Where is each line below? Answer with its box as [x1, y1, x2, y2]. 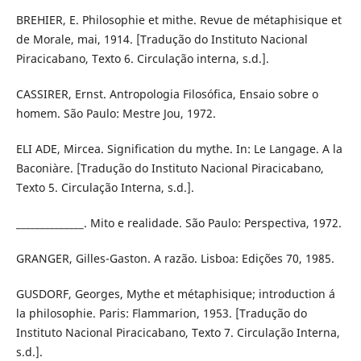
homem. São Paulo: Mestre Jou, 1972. [15, 106, 216, 122]
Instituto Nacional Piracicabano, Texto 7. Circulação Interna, [15, 325, 340, 341]
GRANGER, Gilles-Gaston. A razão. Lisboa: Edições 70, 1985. [15, 251, 334, 267]
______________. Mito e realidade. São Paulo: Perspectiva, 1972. [15, 215, 342, 231]
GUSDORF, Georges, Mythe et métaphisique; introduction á [15, 286, 335, 302]
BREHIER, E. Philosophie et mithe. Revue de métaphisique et [15, 12, 342, 28]
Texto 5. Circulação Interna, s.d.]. [15, 180, 194, 196]
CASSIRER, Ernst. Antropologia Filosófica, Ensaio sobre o [15, 86, 318, 102]
